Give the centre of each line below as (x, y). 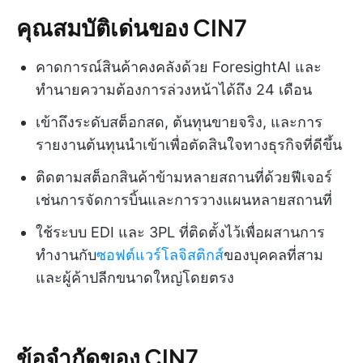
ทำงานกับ (66, 254)
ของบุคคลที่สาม (273, 254)
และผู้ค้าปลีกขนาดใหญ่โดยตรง (135, 277)
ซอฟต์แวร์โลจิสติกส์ (160, 254)
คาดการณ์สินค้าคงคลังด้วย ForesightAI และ (179, 66)
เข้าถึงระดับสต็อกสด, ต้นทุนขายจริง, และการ (179, 122)
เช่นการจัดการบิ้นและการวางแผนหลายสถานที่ (184, 199)
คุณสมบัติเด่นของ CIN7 (132, 27)
